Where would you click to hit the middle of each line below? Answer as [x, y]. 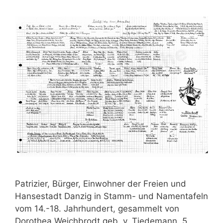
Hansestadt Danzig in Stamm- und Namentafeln [111, 196]
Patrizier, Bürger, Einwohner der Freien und [101, 184]
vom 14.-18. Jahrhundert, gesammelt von [97, 209]
